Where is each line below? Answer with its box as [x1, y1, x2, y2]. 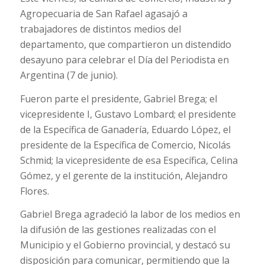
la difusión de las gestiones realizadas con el [20, 223, 216, 237]
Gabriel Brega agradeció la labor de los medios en [20, 208, 240, 221]
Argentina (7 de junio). [20, 69, 118, 82]
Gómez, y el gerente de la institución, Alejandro [20, 169, 228, 182]
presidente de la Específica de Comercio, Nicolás [20, 138, 231, 151]
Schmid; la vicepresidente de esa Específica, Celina [20, 153, 238, 167]
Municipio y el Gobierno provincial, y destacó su [20, 238, 230, 252]
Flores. [20, 184, 49, 198]
